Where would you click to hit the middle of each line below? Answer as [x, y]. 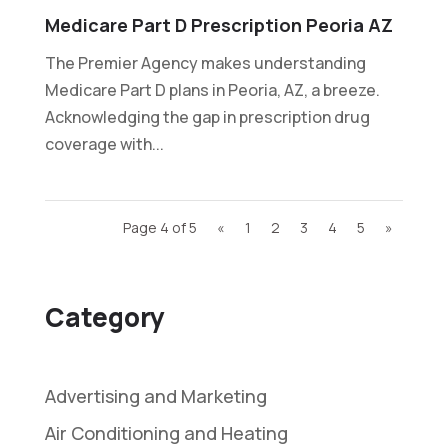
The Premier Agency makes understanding [205, 62]
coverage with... [104, 143]
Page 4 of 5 [160, 227]
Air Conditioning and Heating [166, 432]
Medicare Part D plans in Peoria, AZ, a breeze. [212, 89]
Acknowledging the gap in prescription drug [207, 116]
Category [104, 316]
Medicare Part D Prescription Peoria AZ [218, 24]
